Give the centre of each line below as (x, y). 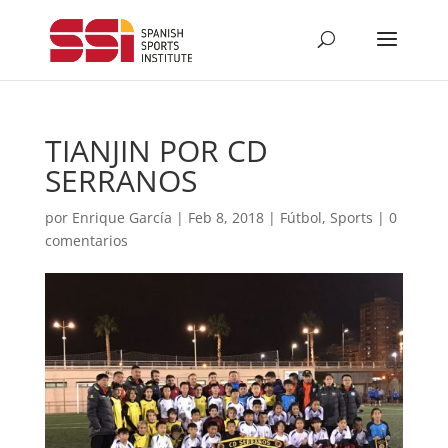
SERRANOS (120, 180)
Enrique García (121, 217)
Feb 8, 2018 (225, 217)
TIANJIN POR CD (156, 150)
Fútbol (300, 217)
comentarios (86, 240)
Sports (351, 217)
